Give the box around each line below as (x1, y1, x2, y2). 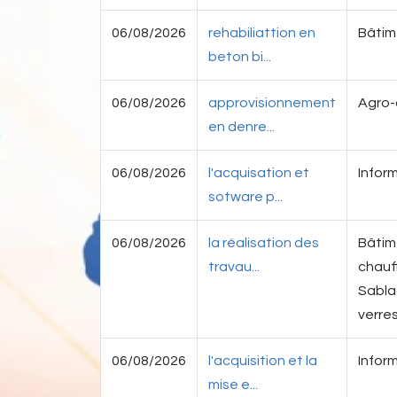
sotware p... (208, 189, 283, 204)
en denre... (208, 119, 275, 134)
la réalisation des (208, 235, 319, 250)
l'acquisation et (208, 165, 309, 180)
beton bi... (208, 49, 271, 64)
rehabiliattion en (208, 25, 315, 40)
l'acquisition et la (208, 353, 317, 368)
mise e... (208, 377, 258, 392)
